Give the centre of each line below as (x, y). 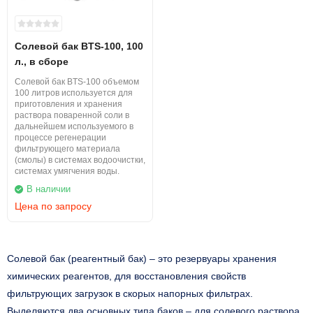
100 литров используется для (74, 93)
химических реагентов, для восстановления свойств (126, 276)
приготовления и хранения (68, 104)
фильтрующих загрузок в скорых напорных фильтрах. (130, 293)
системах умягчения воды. (67, 171)
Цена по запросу (53, 206)
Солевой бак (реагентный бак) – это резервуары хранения (142, 259)
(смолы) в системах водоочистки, (80, 160)
